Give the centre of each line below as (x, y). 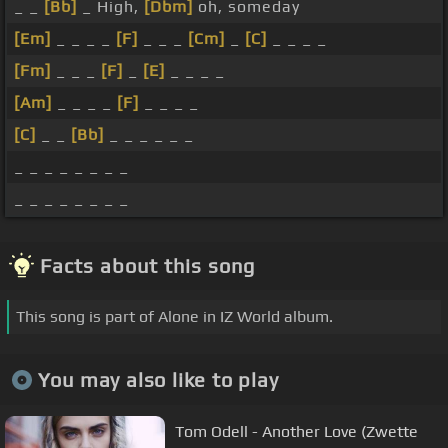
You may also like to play (158, 379)
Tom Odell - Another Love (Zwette (296, 431)
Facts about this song (147, 266)
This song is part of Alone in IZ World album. (174, 317)
